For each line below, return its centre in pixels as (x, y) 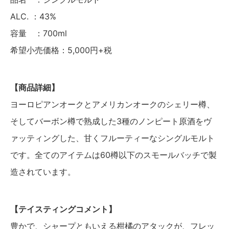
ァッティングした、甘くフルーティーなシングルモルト (112, 138)
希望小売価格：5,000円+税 (61, 50)
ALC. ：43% (33, 16)
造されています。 (43, 171)
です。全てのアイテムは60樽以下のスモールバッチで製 (113, 155)
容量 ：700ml (39, 33)
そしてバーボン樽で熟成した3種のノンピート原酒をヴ (111, 121)
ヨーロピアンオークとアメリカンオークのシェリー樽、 (112, 104)
